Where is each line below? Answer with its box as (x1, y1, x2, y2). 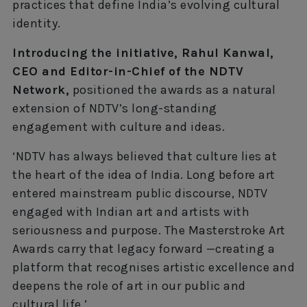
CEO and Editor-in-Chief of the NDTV (12, 64, 244, 79)
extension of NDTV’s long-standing (12, 101, 217, 116)
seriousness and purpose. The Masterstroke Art (12, 223, 286, 238)
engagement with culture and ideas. (12, 119, 225, 134)
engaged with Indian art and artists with (12, 204, 249, 219)
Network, (12, 82, 69, 97)
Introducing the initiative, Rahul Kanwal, (12, 45, 274, 60)
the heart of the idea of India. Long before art (12, 167, 275, 182)
